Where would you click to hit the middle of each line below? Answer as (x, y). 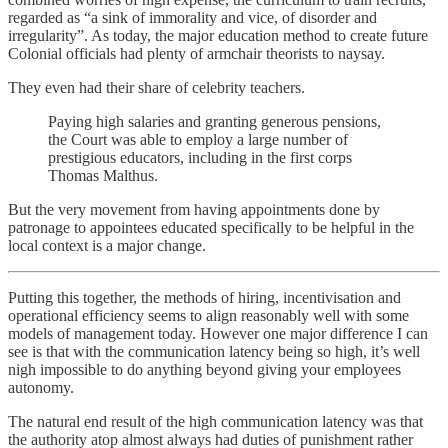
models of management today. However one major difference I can (218, 333)
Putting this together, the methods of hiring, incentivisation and (204, 297)
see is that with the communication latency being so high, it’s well (214, 351)
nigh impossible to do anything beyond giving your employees (204, 369)
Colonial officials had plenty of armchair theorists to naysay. (196, 53)
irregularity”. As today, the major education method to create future (218, 35)
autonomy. (41, 387)
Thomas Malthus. (103, 175)
